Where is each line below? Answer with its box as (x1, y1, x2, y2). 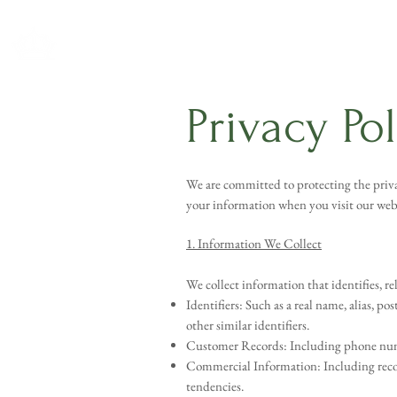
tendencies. (186, 378, 244, 394)
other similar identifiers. (186, 316, 309, 333)
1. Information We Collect (186, 235, 322, 252)
